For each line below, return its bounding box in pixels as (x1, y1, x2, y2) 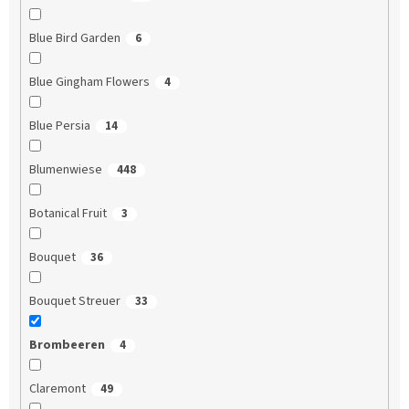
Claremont (28, 380, 86, 399)
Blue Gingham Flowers (28, 73, 150, 92)
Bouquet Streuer (28, 292, 121, 311)
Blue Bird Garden (28, 29, 121, 48)
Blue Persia (28, 117, 90, 136)
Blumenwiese (28, 161, 102, 180)
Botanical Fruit (28, 204, 107, 224)
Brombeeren (28, 336, 105, 355)
